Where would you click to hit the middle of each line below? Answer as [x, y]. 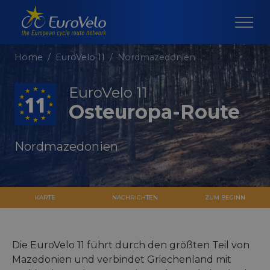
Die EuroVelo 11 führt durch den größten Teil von [131, 245]
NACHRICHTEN [135, 198]
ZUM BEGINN [225, 198]
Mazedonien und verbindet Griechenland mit [122, 260]
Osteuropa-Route [154, 112]
